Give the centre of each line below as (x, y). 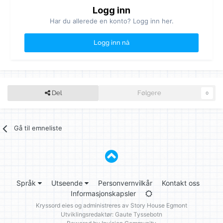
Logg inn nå (111, 43)
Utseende (68, 183)
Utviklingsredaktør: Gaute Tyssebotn (111, 215)
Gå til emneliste (38, 128)
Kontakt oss (180, 183)
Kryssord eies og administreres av (83, 206)
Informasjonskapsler (103, 194)
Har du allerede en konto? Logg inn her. (111, 21)
